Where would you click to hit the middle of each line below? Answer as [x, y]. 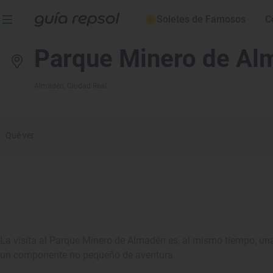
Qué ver [20, 135]
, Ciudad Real [85, 86]
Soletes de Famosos [201, 19]
